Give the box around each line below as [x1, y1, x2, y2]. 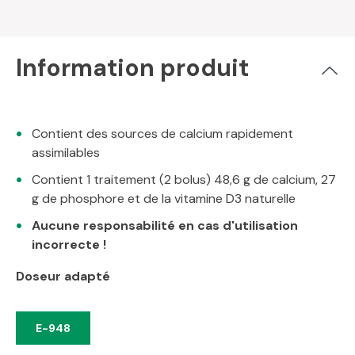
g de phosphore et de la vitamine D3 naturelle [32, 190, 296, 207]
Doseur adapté [16, 268, 110, 284]
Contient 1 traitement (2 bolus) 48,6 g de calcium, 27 [32, 171, 336, 188]
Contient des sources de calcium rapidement [32, 125, 293, 142]
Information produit [16, 52, 249, 83]
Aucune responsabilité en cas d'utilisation [32, 217, 298, 234]
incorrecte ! [32, 236, 106, 253]
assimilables [32, 144, 100, 161]
